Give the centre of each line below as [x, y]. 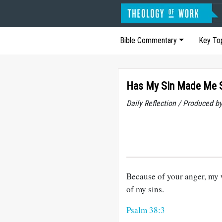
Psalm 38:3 [146, 210]
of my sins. [145, 189]
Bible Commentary [148, 40]
